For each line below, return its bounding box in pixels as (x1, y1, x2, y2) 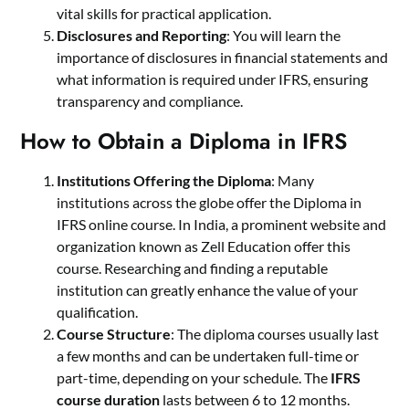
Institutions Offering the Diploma (57, 171, 272, 189)
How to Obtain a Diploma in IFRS (20, 124, 348, 157)
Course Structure (57, 324, 172, 342)
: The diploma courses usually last (171, 324, 380, 342)
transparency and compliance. (57, 91, 244, 110)
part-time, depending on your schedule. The (57, 368, 331, 386)
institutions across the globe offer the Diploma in (57, 193, 362, 211)
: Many (271, 171, 315, 189)
